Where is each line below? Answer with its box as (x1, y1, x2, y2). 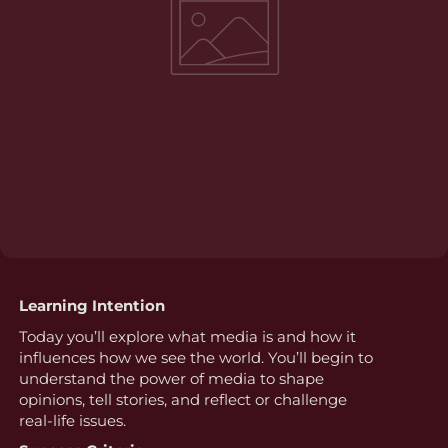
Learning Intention (18, 296, 165, 316)
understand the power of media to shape (18, 368, 324, 388)
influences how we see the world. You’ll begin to (18, 347, 373, 367)
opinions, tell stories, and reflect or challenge (18, 389, 347, 409)
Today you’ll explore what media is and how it (18, 326, 356, 346)
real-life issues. (18, 410, 126, 430)
